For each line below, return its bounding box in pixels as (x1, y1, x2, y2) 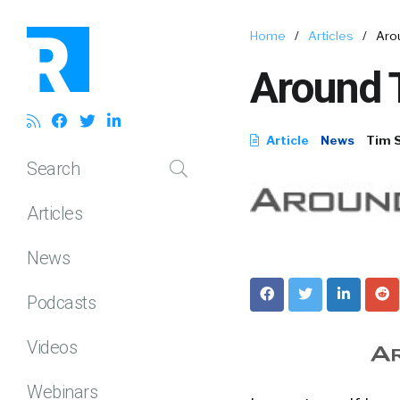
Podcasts (27, 291, 96, 313)
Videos (27, 336, 77, 358)
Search (27, 157, 79, 179)
